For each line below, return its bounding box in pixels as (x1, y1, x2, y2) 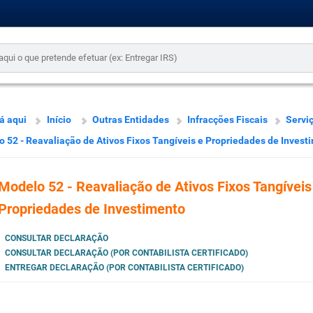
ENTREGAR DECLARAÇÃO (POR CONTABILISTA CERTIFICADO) (4, 263, 244, 273)
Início (46, 114, 71, 125)
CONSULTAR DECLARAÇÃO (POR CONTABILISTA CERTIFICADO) (4, 248, 248, 259)
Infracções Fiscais (187, 114, 268, 125)
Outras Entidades (92, 114, 169, 125)
